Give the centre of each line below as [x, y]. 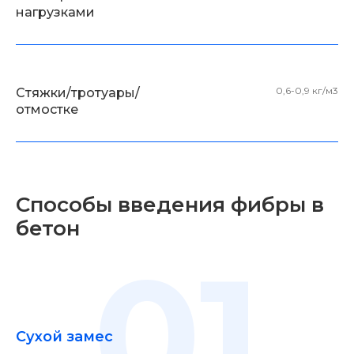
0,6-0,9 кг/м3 [307, 91]
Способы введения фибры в [170, 205]
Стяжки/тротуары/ [78, 93]
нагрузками [55, 13]
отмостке [47, 110]
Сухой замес [64, 337]
